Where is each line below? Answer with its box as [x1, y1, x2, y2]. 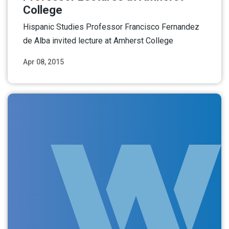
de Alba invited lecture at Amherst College [23, 35, 173, 45]
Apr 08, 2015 [23, 57, 64, 66]
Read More [171, 70, 206, 78]
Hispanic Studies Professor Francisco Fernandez [23, 21, 199, 32]
